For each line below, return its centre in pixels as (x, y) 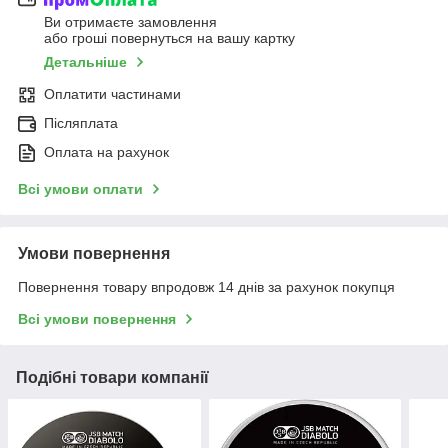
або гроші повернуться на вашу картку (169, 38)
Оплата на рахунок (106, 152)
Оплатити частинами (112, 94)
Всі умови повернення (97, 319)
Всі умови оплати (80, 189)
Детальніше (85, 62)
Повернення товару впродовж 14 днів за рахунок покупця (206, 287)
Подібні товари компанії (112, 378)
